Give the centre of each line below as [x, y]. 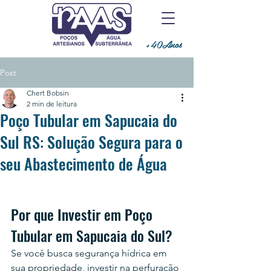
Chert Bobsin [48, 93]
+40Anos [164, 44]
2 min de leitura [52, 104]
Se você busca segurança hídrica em [90, 253]
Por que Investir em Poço [83, 214]
